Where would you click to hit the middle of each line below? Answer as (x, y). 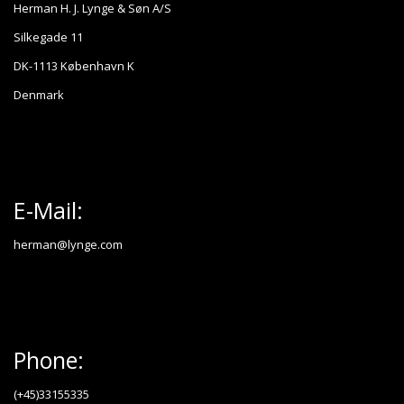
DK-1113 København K (74, 66)
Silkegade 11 (48, 37)
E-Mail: (48, 211)
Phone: (49, 360)
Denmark (39, 95)
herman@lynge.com (68, 245)
